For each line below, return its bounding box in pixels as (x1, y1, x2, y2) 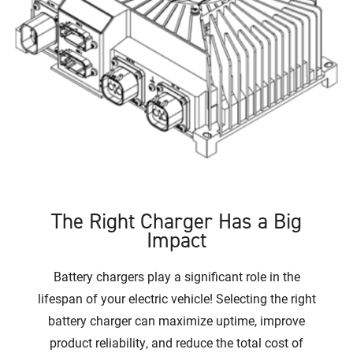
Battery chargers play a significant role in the (53, 267, 300, 284)
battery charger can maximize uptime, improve (48, 311, 305, 329)
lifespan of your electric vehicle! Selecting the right (37, 289, 316, 307)
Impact (147, 225, 206, 255)
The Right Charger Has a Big (51, 206, 302, 236)
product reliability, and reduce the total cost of (50, 333, 303, 351)
